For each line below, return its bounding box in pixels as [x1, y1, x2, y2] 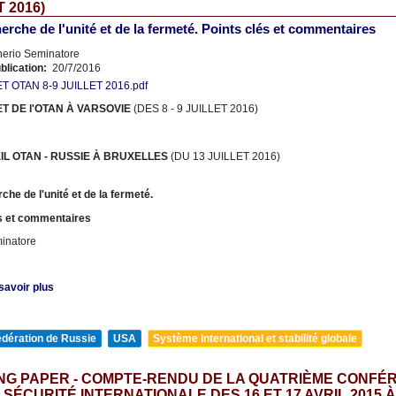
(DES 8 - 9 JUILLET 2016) [133, 103, 258, 116]
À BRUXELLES [93, 150, 168, 164]
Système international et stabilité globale [153, 332, 357, 346]
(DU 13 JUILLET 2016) [168, 150, 280, 164]
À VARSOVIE [66, 103, 133, 116]
